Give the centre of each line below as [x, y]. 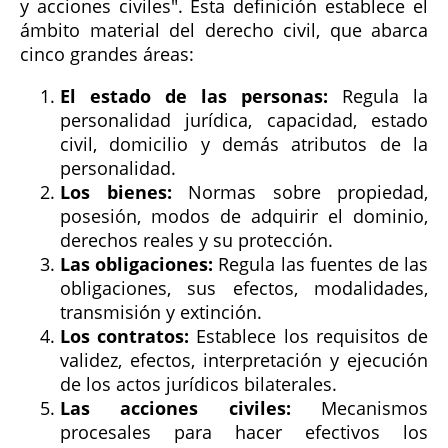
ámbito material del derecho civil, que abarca [224, 30]
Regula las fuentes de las [321, 264]
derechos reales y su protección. [196, 240]
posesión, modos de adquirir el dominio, [244, 216]
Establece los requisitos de [309, 336]
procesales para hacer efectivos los [244, 432]
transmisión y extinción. [161, 312]
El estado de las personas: [194, 96]
